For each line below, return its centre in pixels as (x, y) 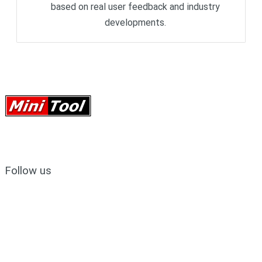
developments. (135, 23)
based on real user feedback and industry (135, 7)
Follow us (28, 170)
